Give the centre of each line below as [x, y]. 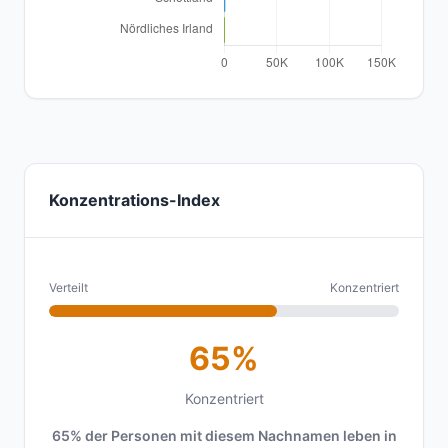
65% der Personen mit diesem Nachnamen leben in [224, 435]
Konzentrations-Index [134, 200]
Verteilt [68, 287]
